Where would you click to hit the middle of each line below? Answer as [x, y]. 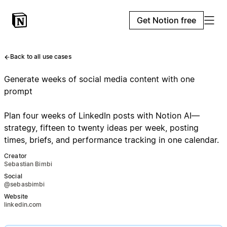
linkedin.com [23, 204]
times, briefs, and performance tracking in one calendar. [111, 140]
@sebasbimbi [25, 184]
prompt [18, 91]
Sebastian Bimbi [28, 164]
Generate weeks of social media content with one [99, 79]
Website [16, 196]
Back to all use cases [41, 56]
